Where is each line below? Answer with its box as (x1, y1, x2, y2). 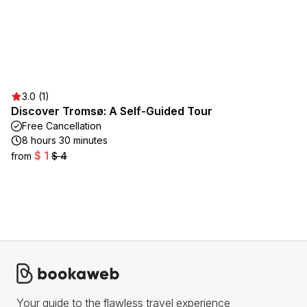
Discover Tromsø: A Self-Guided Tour (11, 104, 212, 118)
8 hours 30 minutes (22, 134, 108, 146)
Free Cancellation (22, 120, 101, 132)
